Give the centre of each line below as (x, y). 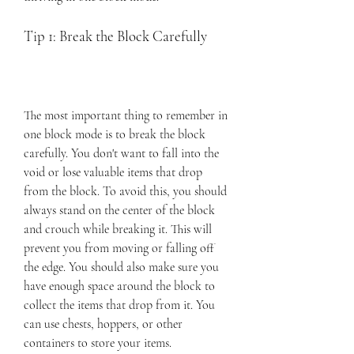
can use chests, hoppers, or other (103, 324)
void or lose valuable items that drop (113, 172)
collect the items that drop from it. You (119, 305)
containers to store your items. (98, 343)
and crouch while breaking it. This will (118, 229)
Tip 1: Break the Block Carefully (115, 36)
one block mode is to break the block (115, 134)
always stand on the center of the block (119, 210)
